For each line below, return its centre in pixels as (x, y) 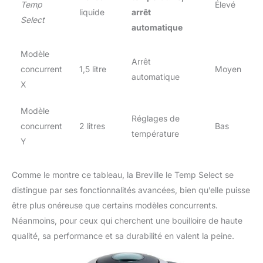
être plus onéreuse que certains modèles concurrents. (115, 205)
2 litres (92, 126)
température (155, 134)
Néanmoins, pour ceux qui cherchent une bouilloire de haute (127, 221)
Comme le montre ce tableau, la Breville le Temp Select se (123, 175)
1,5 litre (93, 69)
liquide (92, 12)
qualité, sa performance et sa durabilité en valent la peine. (123, 236)
